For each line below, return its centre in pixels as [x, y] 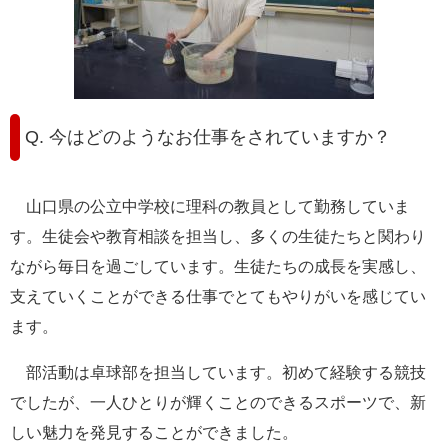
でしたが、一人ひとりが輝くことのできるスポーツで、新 [218, 402]
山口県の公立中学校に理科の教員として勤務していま [210, 206]
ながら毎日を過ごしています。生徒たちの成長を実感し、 [218, 266]
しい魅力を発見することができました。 [154, 432]
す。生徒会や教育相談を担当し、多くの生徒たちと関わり [218, 236]
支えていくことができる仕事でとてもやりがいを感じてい [218, 296]
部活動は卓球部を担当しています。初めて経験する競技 [218, 372]
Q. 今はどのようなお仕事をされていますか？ [208, 137]
